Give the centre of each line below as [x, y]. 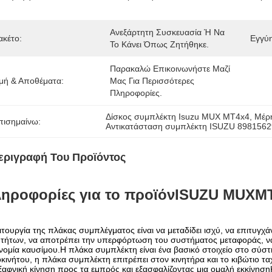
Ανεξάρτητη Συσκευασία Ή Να [167, 32]
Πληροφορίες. [136, 93]
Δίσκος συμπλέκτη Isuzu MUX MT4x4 [178, 117]
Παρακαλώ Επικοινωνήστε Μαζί [170, 69]
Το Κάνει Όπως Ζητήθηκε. [159, 44]
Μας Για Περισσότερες [152, 81]
